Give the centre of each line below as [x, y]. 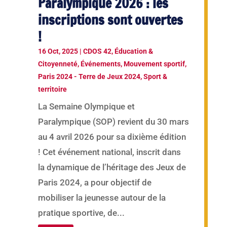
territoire [52, 89]
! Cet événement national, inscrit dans [109, 152]
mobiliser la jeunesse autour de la [102, 197]
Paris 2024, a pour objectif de [94, 182]
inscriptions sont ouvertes [110, 20]
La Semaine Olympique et [86, 106]
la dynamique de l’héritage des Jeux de [112, 167]
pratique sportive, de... [81, 213]
